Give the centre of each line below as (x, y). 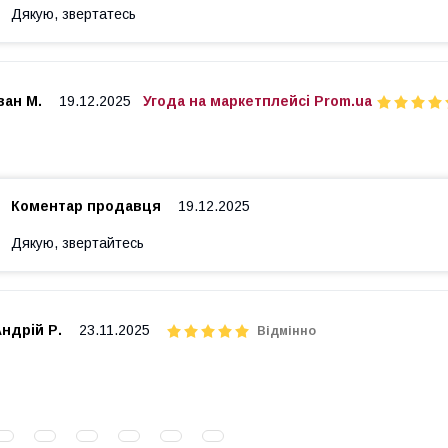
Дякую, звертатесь (73, 14)
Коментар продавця (86, 206)
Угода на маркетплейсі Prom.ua (257, 101)
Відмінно (286, 330)
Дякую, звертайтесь (77, 243)
